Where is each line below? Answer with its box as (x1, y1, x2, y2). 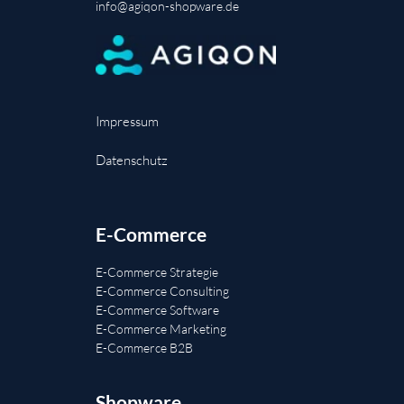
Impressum (96, 113, 159, 131)
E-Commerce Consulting (96, 283, 229, 299)
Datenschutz (96, 151, 168, 170)
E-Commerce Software (96, 302, 219, 318)
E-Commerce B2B (96, 340, 193, 356)
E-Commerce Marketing (96, 321, 226, 337)
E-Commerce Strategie (96, 264, 218, 280)
